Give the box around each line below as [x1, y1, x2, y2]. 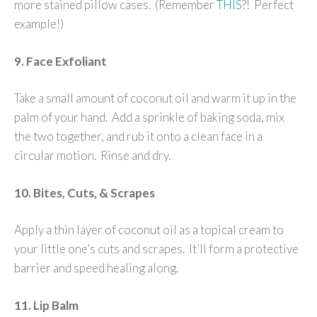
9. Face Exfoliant [14, 53, 107, 69]
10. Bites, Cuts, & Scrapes [14, 185, 155, 200]
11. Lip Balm [14, 297, 79, 313]
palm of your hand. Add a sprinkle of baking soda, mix [14, 110, 284, 125]
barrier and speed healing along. [14, 260, 180, 276]
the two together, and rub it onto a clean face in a [14, 129, 263, 144]
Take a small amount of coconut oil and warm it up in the [14, 91, 296, 106]
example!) [14, 16, 64, 32]
